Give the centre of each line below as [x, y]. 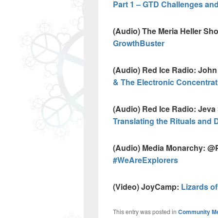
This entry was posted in [145, 211]
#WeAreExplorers [145, 160]
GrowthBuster [139, 43]
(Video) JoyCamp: [147, 187]
